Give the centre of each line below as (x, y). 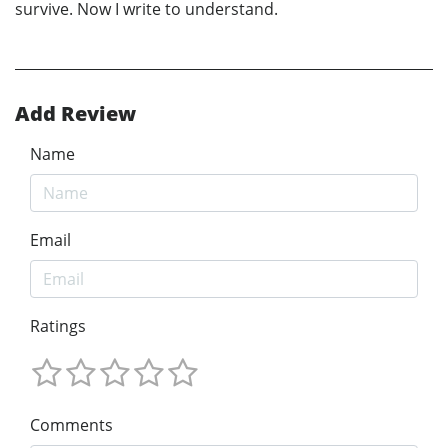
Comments (71, 425)
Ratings (58, 325)
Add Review (75, 113)
